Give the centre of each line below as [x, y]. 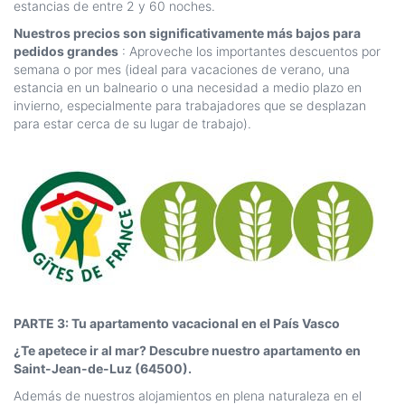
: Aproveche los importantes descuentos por [250, 52]
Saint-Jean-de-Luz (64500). [103, 369]
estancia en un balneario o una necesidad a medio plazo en [188, 88]
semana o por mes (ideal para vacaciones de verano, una [182, 70]
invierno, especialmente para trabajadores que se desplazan [190, 106]
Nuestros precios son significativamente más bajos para [187, 33]
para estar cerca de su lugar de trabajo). [132, 124]
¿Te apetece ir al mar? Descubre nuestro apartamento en [187, 351]
